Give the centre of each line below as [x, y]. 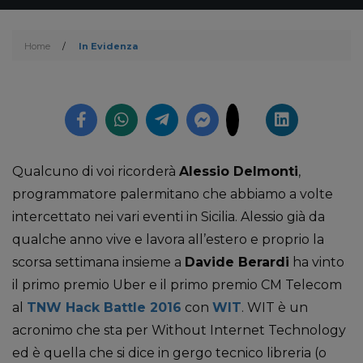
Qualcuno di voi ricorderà [96, 171]
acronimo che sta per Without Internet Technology [179, 330]
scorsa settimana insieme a [98, 262]
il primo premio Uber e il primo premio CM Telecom [177, 285]
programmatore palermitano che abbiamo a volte [173, 194]
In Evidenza [108, 46]
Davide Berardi [237, 262]
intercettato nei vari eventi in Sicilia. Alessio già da [169, 217]
